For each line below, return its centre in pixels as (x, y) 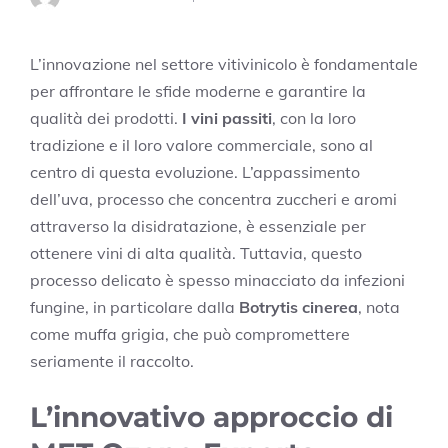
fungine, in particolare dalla (134, 306)
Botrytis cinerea (298, 306)
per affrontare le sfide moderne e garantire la (198, 90)
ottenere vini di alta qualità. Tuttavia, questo (196, 252)
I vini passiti (227, 117)
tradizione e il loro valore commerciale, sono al (201, 144)
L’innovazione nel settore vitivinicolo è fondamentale (224, 63)
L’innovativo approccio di (211, 416)
